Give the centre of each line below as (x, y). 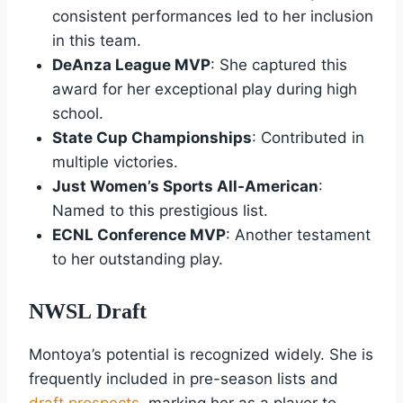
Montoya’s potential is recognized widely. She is (201, 354)
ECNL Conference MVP (139, 235)
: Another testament (298, 235)
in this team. (96, 41)
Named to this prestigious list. (160, 211)
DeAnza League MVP (131, 65)
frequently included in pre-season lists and (184, 378)
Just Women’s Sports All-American (185, 187)
